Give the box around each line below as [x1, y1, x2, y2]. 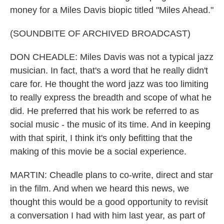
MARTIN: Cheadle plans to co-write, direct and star [10, 170, 213, 180]
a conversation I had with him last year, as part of [10, 210, 205, 220]
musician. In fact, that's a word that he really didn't [10, 65, 208, 75]
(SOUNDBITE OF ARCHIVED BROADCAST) [10, 28, 190, 38]
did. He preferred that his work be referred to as [10, 106, 199, 116]
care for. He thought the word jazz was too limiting [10, 79, 208, 89]
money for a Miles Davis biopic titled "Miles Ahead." [10, 5, 213, 15]
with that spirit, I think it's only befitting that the [10, 133, 192, 143]
